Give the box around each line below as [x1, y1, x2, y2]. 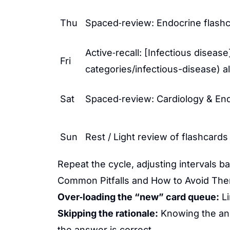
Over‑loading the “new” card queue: [57, 191, 219, 202]
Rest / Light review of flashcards [85, 131, 228, 142]
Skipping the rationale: [57, 208, 158, 219]
